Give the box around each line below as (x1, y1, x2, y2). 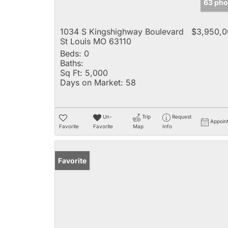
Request (172, 113, 191, 120)
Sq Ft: (60, 68, 82, 78)
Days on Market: (60, 77, 123, 88)
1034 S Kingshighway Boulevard (60, 26, 184, 37)
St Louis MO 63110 (60, 36, 131, 47)
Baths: (60, 58, 83, 69)
